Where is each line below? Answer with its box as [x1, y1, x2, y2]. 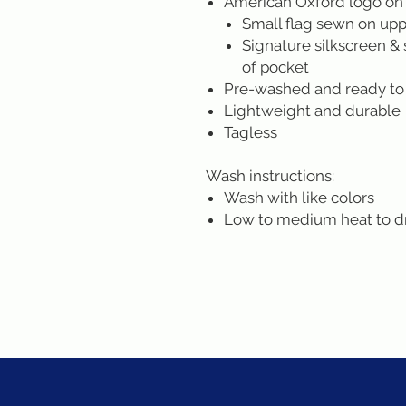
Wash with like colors [224, 188, 374, 207]
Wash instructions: [206, 167, 338, 185]
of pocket [242, 58, 309, 76]
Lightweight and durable [224, 101, 404, 120]
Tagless [224, 123, 277, 141]
